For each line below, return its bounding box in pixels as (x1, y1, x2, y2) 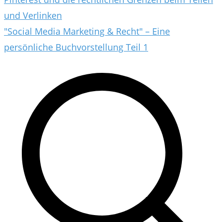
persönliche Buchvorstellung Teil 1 (4, 41, 148, 53)
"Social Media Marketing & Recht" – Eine (4, 25, 170, 37)
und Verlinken (4, 9, 62, 21)
